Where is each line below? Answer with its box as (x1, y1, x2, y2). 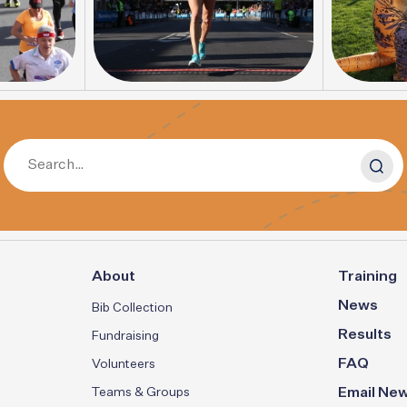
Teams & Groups (92, 386, 191, 400)
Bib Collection (92, 302, 174, 315)
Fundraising (92, 330, 160, 343)
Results (337, 328, 392, 343)
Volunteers (92, 358, 156, 372)
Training (337, 270, 397, 285)
